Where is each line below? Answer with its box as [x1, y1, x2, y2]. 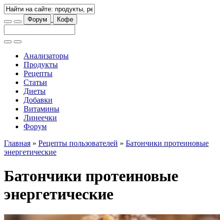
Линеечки [24, 113, 57, 122]
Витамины [24, 105, 59, 113]
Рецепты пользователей [38, 139, 118, 147]
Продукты [24, 60, 58, 69]
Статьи [24, 78, 47, 86]
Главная [4, 139, 30, 147]
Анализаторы [24, 52, 69, 60]
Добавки [24, 96, 53, 104]
